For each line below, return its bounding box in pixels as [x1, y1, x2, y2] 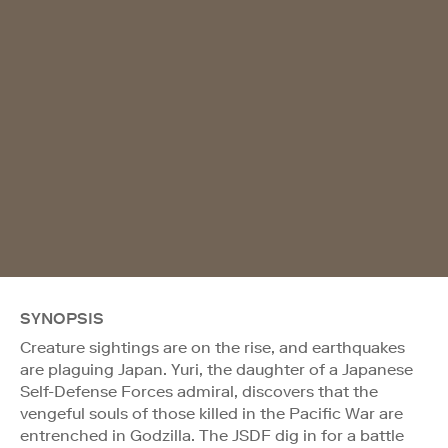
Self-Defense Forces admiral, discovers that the [20, 381, 378, 401]
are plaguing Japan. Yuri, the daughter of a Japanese [20, 359, 413, 379]
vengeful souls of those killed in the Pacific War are [20, 403, 403, 423]
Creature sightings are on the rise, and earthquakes [20, 337, 405, 357]
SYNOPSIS [20, 308, 104, 328]
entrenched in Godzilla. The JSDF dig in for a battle [20, 425, 404, 445]
